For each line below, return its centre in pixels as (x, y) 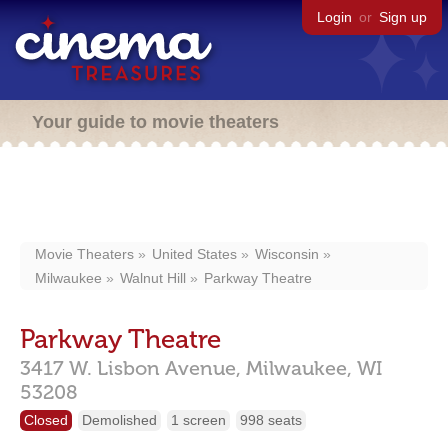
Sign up (403, 17)
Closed (46, 420)
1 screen (198, 420)
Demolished (119, 420)
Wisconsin (287, 254)
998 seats (271, 420)
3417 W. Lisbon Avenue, (130, 368)
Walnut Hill (153, 278)
